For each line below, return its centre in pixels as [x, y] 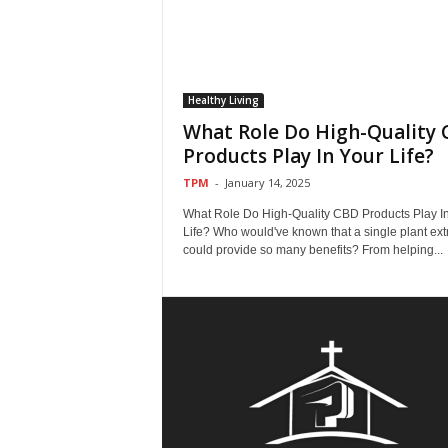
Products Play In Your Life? [308, 156]
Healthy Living [223, 100]
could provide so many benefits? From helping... [312, 250]
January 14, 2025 [267, 182]
